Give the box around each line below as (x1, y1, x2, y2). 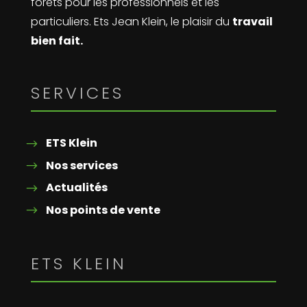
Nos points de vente (45, 201, 160, 218)
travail (232, 13, 273, 29)
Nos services (45, 157, 118, 173)
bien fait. (30, 32, 83, 49)
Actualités (45, 180, 108, 196)
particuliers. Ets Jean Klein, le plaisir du (30, 13, 232, 29)
